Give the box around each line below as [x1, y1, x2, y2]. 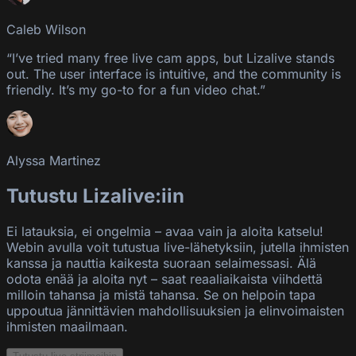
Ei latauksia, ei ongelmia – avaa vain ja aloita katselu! [6, 222, 323, 239]
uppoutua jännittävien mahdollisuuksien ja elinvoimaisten [6, 302, 344, 319]
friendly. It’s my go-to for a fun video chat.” [6, 81, 265, 98]
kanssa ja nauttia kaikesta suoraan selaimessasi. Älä [6, 254, 316, 271]
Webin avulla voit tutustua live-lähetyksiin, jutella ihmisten [6, 238, 349, 255]
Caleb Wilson [6, 21, 86, 37]
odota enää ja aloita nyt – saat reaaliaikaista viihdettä [6, 270, 323, 287]
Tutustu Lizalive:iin [6, 184, 184, 207]
